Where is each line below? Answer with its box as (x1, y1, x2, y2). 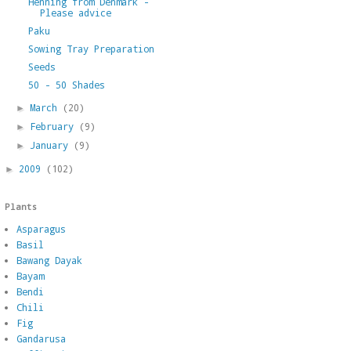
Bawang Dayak (16, 253, 82, 266)
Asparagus (16, 222, 66, 235)
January (30, 138, 74, 151)
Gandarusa (16, 331, 66, 345)
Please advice (39, 5, 111, 19)
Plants (5, 200, 38, 212)
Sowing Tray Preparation (27, 42, 154, 55)
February (30, 119, 80, 132)
